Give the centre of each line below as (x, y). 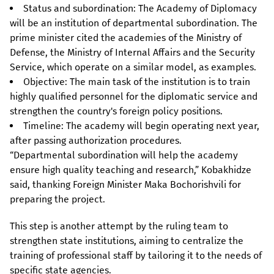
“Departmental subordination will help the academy (124, 155)
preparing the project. (57, 199)
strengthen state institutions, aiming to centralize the (127, 241)
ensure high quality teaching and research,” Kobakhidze (131, 170)
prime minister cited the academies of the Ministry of (126, 38)
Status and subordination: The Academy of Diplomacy (140, 9)
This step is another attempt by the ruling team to (119, 226)
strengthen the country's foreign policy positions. (116, 111)
